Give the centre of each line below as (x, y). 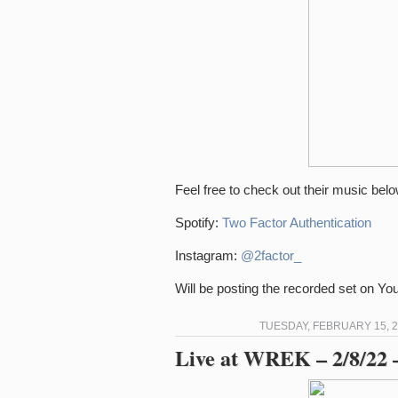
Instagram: (208, 255)
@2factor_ (271, 255)
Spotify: (199, 223)
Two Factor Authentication (297, 223)
